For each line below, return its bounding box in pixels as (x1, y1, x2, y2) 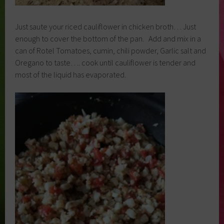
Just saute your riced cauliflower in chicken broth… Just (15, 21, 196, 32)
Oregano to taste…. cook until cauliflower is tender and (15, 57, 196, 68)
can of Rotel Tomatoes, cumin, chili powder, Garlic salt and (15, 45, 206, 56)
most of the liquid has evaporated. (15, 69, 126, 80)
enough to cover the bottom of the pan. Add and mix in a (15, 33, 201, 44)
